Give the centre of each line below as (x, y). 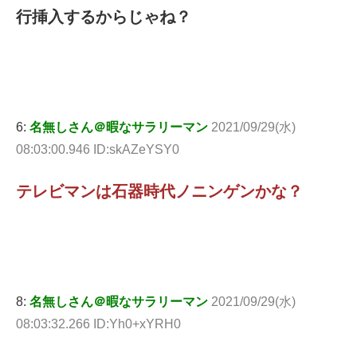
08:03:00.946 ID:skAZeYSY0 (98, 150)
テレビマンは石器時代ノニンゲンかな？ (159, 192)
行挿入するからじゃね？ (104, 17)
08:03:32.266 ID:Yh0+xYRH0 (98, 324)
